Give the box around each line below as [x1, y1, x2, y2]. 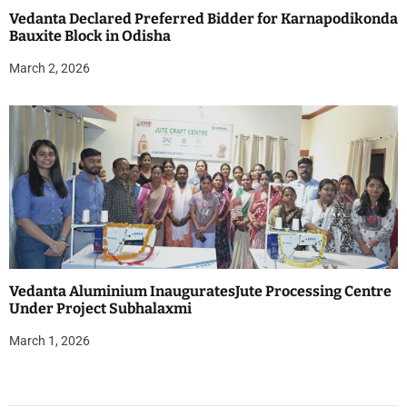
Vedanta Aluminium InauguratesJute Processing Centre [9, 282, 392, 300]
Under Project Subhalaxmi [9, 299, 192, 317]
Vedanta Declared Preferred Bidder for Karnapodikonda [9, 9, 398, 27]
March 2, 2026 [9, 60, 90, 75]
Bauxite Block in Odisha [9, 26, 171, 45]
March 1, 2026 [9, 333, 90, 348]
